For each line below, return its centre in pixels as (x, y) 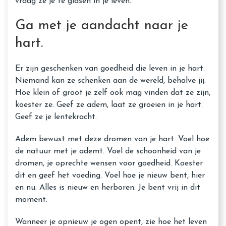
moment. (31, 200)
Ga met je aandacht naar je (102, 26)
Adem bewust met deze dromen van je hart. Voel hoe (112, 139)
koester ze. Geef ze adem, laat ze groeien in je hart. (109, 105)
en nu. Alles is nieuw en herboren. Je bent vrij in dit (108, 188)
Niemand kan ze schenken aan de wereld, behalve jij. (110, 81)
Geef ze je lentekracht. (56, 117)
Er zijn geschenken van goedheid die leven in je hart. (110, 69)
